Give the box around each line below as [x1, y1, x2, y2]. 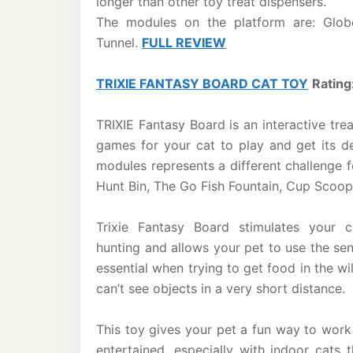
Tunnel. [96, 35, 142, 50]
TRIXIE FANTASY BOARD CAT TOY [96, 76, 308, 91]
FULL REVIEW [142, 35, 226, 50]
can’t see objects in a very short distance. [96, 281, 345, 296]
